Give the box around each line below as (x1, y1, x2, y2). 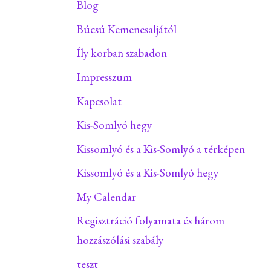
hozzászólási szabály (76, 232, 163, 248)
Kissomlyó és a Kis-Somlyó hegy (76, 165, 218, 181)
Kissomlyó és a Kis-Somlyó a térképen (76, 141, 245, 157)
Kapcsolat (76, 93, 122, 109)
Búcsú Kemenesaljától (76, 21, 177, 37)
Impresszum (76, 69, 132, 85)
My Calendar (76, 189, 136, 204)
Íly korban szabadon (76, 45, 167, 61)
